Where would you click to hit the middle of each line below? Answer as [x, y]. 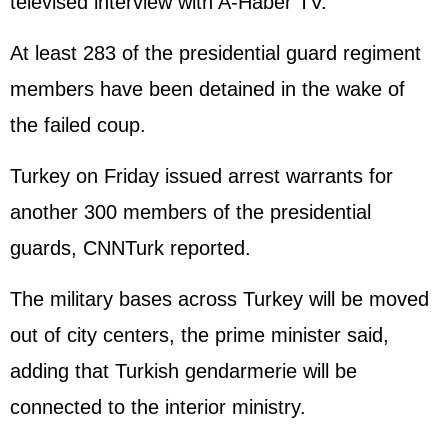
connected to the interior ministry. [158, 407]
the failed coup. [78, 125]
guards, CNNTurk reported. [130, 248]
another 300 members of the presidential [190, 212]
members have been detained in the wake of [207, 89]
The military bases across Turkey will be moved [219, 299]
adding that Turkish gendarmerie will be [183, 371]
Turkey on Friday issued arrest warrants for [201, 176]
